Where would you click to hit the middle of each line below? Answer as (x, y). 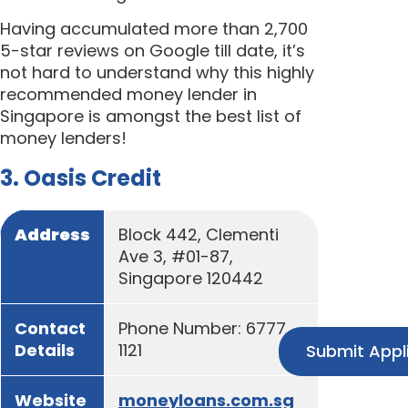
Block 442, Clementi (199, 235)
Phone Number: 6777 (202, 329)
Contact (50, 329)
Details (45, 351)
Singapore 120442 (191, 279)
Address (52, 235)
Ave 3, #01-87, (176, 257)
